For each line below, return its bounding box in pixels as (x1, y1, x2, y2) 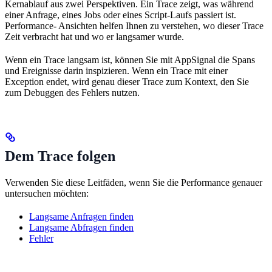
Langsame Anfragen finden (29, 211, 134, 222)
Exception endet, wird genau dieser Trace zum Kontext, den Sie (5, 76, 249, 87)
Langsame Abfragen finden (29, 222, 134, 233)
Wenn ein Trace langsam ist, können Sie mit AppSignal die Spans (5, 54, 255, 65)
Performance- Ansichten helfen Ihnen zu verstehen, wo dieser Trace (5, 20, 263, 31)
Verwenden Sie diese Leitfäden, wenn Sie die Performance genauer (5, 177, 262, 188)
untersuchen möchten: (5, 188, 89, 199)
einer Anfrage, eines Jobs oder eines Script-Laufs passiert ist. (5, 9, 236, 20)
